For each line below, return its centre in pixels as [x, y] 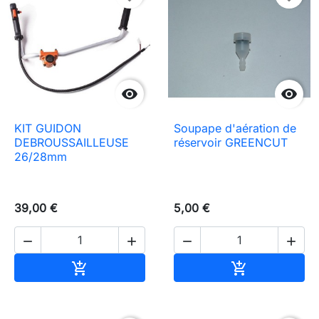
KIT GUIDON [48, 129]
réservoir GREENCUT [231, 143]
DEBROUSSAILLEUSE [72, 143]
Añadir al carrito [131, 267]
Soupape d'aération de [235, 129]
